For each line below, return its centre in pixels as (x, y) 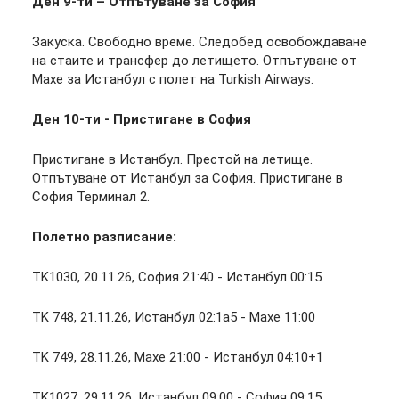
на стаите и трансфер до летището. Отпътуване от (195, 61)
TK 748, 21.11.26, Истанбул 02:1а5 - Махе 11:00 (174, 317)
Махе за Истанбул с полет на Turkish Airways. (173, 79)
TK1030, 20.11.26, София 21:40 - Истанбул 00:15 (180, 277)
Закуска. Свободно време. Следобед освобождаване (199, 42)
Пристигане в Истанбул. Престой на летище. (172, 159)
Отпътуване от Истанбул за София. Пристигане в (187, 178)
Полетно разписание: (104, 237)
